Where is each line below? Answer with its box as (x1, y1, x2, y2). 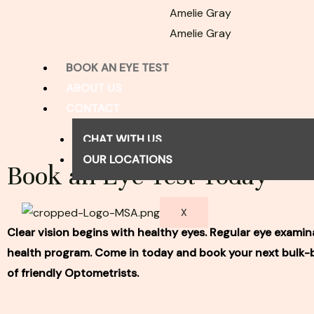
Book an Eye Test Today (7, 160, 269, 193)
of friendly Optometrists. (7, 266, 139, 281)
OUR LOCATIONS (82, 152, 172, 167)
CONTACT (65, 101, 120, 116)
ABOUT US (65, 81, 122, 95)
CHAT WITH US (82, 132, 162, 146)
